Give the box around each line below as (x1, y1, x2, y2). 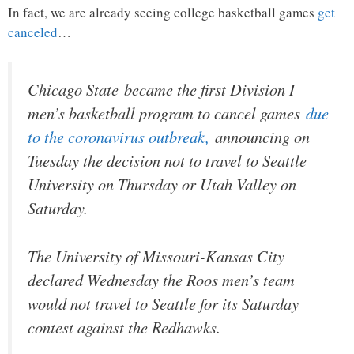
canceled (8, 22, 58, 41)
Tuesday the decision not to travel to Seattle (28, 149, 307, 172)
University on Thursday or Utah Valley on (28, 173, 296, 196)
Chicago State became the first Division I (28, 78, 295, 101)
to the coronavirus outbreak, (28, 126, 209, 149)
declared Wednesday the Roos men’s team (28, 268, 295, 291)
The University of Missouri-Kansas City (28, 244, 284, 267)
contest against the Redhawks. (28, 315, 220, 338)
